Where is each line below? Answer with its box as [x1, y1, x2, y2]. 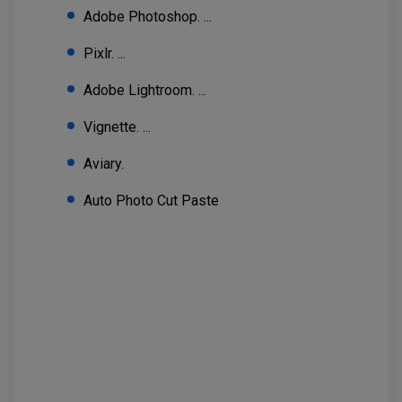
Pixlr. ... [83, 44, 126, 62]
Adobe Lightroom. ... [83, 81, 206, 99]
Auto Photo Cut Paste [83, 191, 219, 209]
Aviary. [83, 154, 124, 172]
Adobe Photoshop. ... [83, 7, 212, 25]
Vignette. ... [83, 118, 151, 135]
